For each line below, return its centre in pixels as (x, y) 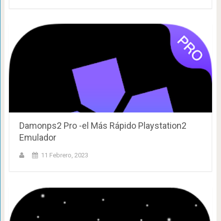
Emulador (37, 137)
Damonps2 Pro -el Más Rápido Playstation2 (103, 125)
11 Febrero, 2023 (64, 155)
